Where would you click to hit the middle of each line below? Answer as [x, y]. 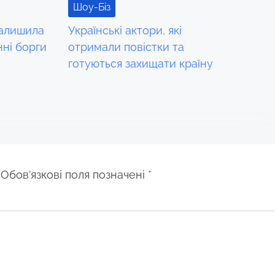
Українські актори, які [125, 30]
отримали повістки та [126, 47]
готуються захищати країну [141, 63]
